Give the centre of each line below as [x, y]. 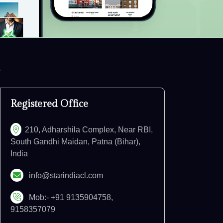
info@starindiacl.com [65, 176]
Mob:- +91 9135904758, [70, 198]
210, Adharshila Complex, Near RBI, [89, 130]
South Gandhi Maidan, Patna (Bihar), [75, 142]
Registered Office [49, 104]
